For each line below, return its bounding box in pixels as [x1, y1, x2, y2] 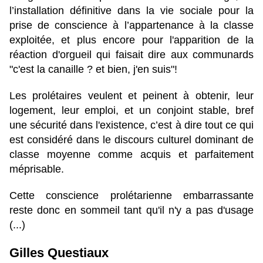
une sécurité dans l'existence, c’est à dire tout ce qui [9, 119, 254, 131]
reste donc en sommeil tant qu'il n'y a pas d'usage [9, 204, 254, 217]
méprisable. [9, 163, 64, 176]
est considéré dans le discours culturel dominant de [9, 134, 254, 146]
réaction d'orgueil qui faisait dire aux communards [9, 49, 254, 61]
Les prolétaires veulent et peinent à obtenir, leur [9, 90, 254, 102]
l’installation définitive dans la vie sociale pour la [9, 5, 254, 17]
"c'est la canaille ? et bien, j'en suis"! [9, 63, 177, 76]
